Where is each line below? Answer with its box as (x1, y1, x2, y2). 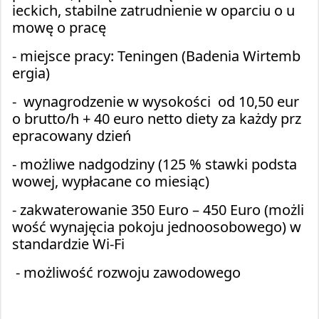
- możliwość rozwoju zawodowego (12, 263, 241, 283)
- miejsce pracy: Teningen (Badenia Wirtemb (12, 46, 300, 66)
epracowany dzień (12, 126, 131, 146)
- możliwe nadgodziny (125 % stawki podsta (12, 155, 297, 174)
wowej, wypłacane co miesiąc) (12, 172, 209, 192)
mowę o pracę (12, 18, 106, 38)
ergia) (12, 63, 50, 83)
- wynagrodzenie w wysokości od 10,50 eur (12, 92, 299, 112)
